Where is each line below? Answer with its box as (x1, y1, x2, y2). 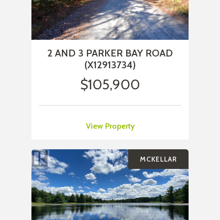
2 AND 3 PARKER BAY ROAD (47, 47, 173, 59)
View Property (85, 121, 135, 131)
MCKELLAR (140, 155, 177, 164)
